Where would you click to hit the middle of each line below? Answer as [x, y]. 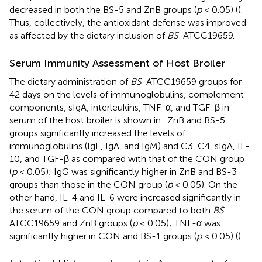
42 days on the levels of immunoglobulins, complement [127, 94]
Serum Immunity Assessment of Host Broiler [118, 63]
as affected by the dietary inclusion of [88, 35]
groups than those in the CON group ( [88, 184]
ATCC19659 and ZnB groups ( [71, 223]
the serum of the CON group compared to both [111, 210]
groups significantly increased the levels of [97, 133]
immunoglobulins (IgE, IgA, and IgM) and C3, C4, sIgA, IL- [130, 146]
